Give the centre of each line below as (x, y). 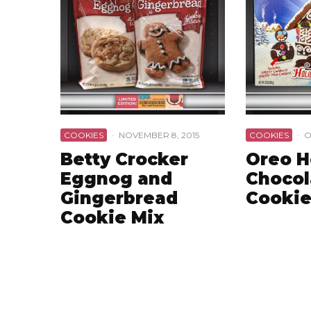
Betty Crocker (124, 159)
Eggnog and (116, 178)
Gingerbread (119, 198)
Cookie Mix (112, 217)
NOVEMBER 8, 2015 (159, 135)
